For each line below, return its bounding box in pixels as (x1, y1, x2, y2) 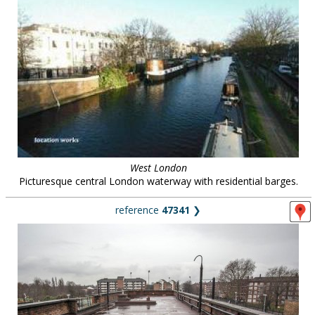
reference (115, 203, 162, 217)
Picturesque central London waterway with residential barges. (18, 174, 298, 188)
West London (129, 161, 187, 174)
